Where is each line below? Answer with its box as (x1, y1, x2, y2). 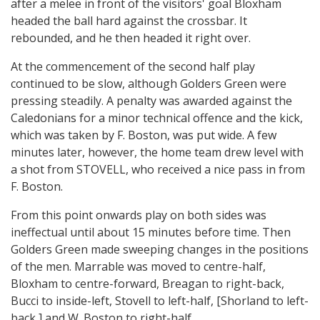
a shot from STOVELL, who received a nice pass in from (11, 161, 305, 177)
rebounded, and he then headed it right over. (11, 30, 251, 46)
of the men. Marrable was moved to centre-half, (11, 259, 266, 274)
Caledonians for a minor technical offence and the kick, (11, 110, 303, 126)
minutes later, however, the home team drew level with (11, 144, 304, 160)
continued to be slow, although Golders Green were (11, 76, 286, 91)
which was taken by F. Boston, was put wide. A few (11, 127, 276, 143)
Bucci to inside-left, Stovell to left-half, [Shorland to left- (11, 293, 309, 309)
